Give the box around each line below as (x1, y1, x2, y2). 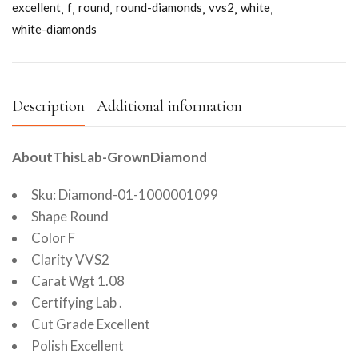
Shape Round (31, 208, 109, 225)
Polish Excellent (31, 337, 124, 355)
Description (12, 97, 85, 117)
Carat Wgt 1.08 (31, 272, 125, 290)
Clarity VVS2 (31, 251, 109, 268)
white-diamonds (12, 22, 97, 37)
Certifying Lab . (31, 294, 122, 312)
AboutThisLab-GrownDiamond (12, 149, 207, 166)
